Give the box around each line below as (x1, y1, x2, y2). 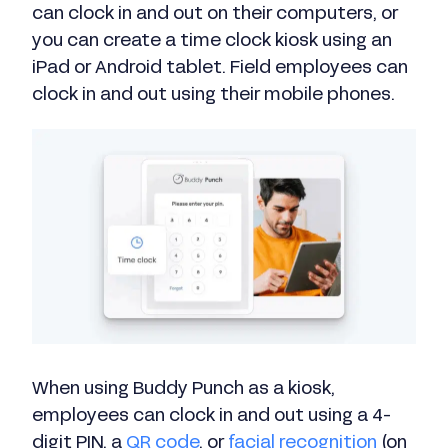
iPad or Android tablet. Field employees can (32, 59, 408, 77)
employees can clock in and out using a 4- (32, 408, 392, 426)
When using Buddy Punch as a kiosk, (32, 381, 335, 399)
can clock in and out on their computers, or (32, 5, 398, 23)
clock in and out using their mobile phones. (32, 86, 395, 104)
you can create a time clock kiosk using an (32, 32, 392, 50)
